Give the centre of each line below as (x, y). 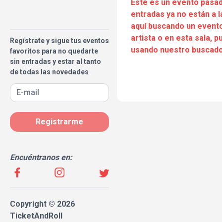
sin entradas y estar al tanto (55, 61)
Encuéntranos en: (41, 157)
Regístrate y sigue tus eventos (59, 41)
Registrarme (59, 122)
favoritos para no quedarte (54, 51)
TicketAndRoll (36, 216)
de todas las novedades (49, 72)
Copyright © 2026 (42, 204)
